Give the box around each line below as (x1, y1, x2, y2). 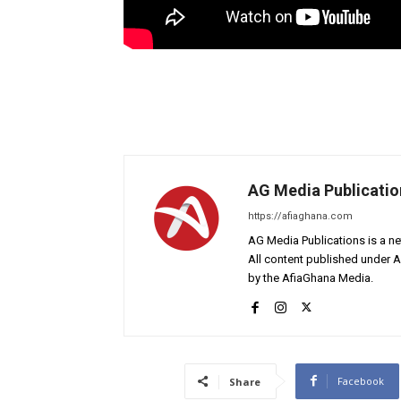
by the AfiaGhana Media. (248, 270, 373, 285)
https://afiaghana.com (248, 209, 353, 222)
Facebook (337, 373, 384, 388)
